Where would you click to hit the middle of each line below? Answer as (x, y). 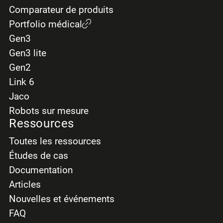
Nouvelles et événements (61, 199)
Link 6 (21, 82)
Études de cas (38, 155)
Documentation (41, 170)
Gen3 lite (27, 53)
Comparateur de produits (61, 9)
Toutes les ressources (55, 141)
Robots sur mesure (49, 111)
